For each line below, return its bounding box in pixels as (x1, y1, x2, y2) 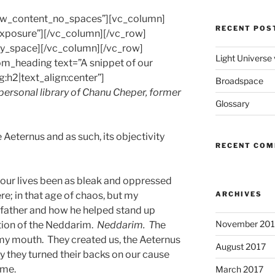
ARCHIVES (215, 190, 262, 199)
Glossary (215, 98, 249, 109)
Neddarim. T (97, 219, 155, 231)
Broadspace (215, 76, 263, 87)
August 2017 (215, 241, 266, 252)
